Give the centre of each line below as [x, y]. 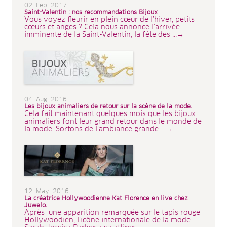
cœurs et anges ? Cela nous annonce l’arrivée [102, 28]
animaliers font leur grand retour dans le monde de [113, 122]
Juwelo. [36, 206]
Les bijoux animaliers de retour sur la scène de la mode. [108, 107]
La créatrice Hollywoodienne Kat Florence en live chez [106, 199]
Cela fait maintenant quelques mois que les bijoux [110, 114]
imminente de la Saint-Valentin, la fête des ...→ [104, 35]
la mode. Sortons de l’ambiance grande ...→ [98, 129]
